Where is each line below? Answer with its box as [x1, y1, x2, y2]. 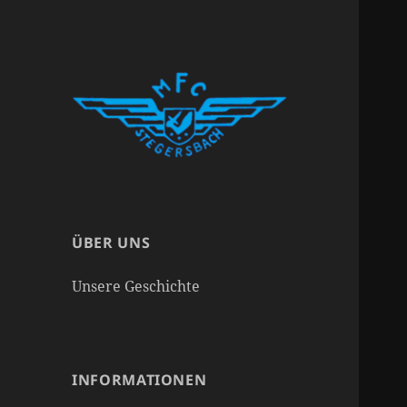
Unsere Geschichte [72, 275, 201, 296]
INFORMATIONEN [72, 369, 207, 390]
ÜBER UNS [72, 232, 151, 253]
